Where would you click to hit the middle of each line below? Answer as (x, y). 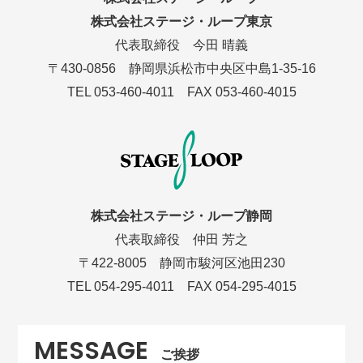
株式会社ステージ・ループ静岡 (181, 216)
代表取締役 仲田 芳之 (181, 240)
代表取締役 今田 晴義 (181, 45)
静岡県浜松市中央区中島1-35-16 (222, 69)
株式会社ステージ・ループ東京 (181, 22)
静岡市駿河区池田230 (222, 263)
